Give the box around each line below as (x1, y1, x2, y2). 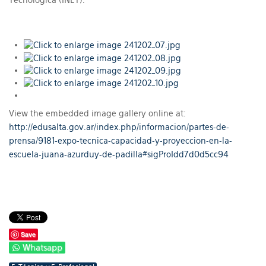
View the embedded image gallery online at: (9, 109, 186, 119)
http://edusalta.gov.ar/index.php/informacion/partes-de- (9, 122, 229, 132)
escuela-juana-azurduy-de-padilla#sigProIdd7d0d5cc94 (9, 150, 229, 160)
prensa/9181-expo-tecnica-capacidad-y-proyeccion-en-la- (9, 136, 232, 146)
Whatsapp (23, 243, 62, 253)
